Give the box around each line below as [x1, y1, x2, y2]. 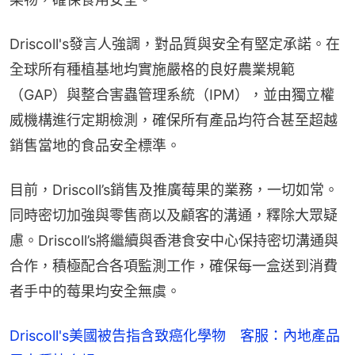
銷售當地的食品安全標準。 [10, 136, 181, 154]
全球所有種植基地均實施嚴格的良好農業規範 [10, 60, 295, 78]
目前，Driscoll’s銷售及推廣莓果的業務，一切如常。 [10, 181, 338, 198]
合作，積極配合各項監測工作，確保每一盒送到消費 [10, 257, 338, 274]
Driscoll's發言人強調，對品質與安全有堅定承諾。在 [10, 35, 340, 52]
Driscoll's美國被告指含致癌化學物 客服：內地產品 [10, 326, 340, 344]
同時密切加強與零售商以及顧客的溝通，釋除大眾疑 [10, 206, 338, 223]
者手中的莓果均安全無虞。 [10, 282, 181, 300]
